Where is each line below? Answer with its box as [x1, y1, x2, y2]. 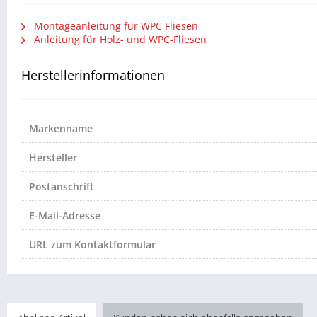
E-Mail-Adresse [29, 209, 100, 223]
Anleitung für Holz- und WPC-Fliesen [31, 33, 207, 47]
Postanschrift [29, 180, 94, 194]
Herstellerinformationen [21, 67, 165, 84]
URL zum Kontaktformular [29, 238, 156, 252]
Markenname [29, 122, 93, 136]
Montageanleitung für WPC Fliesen [31, 19, 198, 33]
